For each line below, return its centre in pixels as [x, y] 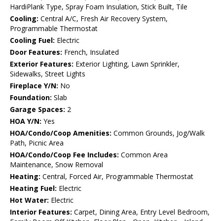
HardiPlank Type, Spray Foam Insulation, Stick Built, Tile [99, 7]
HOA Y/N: [26, 121]
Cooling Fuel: [32, 40]
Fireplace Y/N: [34, 86]
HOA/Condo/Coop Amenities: [61, 133]
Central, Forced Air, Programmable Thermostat [117, 177]
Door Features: [36, 52]
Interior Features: [41, 212]
